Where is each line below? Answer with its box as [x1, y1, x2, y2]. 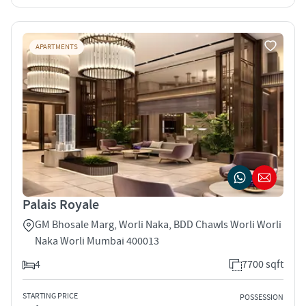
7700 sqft [242, 257, 283, 271]
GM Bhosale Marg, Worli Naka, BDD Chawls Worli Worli [35, 217, 281, 232]
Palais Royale [23, 195, 99, 214]
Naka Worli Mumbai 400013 [35, 234, 159, 248]
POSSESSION [240, 292, 283, 303]
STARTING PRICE [23, 290, 78, 301]
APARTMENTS [36, 42, 78, 52]
